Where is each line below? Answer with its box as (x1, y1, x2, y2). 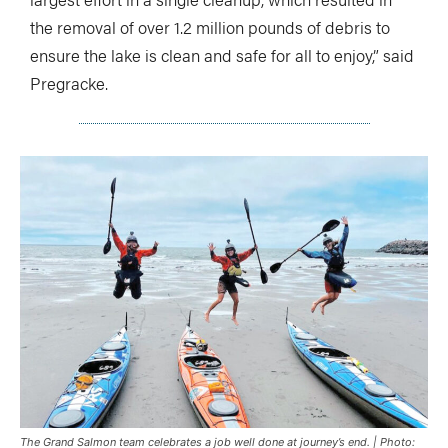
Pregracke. (30, 70, 108, 95)
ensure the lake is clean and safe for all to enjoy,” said (30, 42, 414, 67)
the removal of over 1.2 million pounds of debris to (30, 14, 390, 39)
